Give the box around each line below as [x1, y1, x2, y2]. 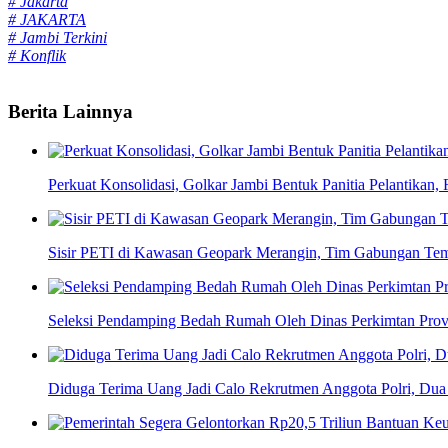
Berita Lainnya [8, 101, 133, 123]
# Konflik [8, 46, 66, 64]
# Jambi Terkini [8, 28, 107, 46]
